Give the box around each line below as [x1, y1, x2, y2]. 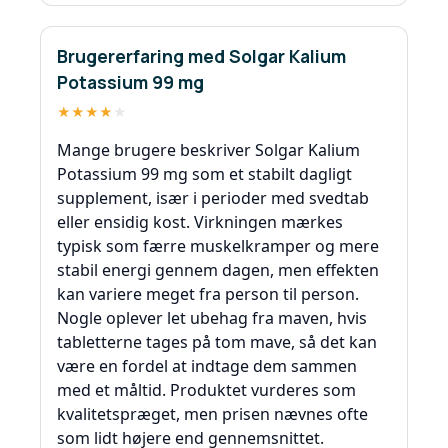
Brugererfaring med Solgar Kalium [57, 44, 346, 69]
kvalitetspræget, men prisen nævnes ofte [57, 403, 368, 426]
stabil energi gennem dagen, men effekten [57, 259, 379, 282]
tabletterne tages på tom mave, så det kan [57, 331, 377, 354]
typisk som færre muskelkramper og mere [57, 235, 379, 258]
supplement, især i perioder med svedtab [57, 187, 369, 210]
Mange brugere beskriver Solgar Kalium [57, 139, 360, 162]
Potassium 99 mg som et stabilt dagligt [57, 163, 352, 186]
